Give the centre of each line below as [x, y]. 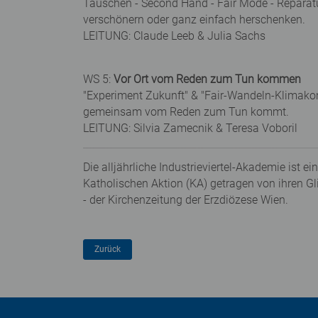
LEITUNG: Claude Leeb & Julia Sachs [174, 36]
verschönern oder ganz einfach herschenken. [194, 20]
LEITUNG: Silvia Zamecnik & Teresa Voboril [190, 128]
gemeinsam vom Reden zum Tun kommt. [186, 112]
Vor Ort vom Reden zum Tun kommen [207, 79]
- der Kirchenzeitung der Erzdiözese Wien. [186, 200]
